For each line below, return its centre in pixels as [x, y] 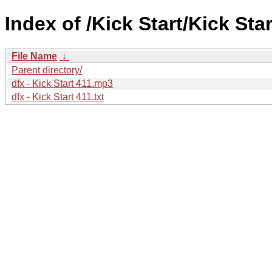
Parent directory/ [47, 70]
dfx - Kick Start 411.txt [58, 97]
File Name [34, 56]
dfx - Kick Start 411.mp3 [62, 83]
